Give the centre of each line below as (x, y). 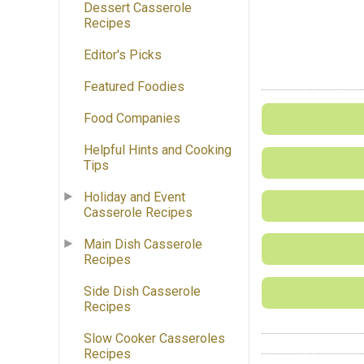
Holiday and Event (134, 197)
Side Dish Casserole (142, 292)
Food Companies (132, 119)
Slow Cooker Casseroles (154, 339)
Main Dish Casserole (143, 245)
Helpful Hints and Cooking (158, 150)
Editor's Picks (123, 55)
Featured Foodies (134, 87)
